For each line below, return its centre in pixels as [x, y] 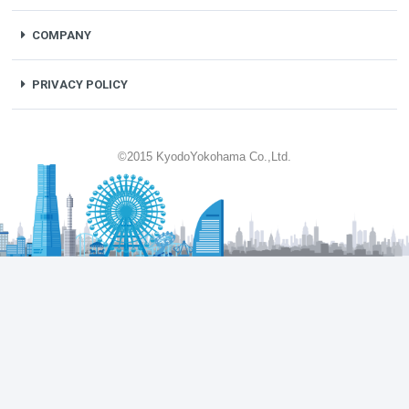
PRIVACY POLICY [79, 85]
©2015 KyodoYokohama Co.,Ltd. [204, 156]
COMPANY [61, 36]
